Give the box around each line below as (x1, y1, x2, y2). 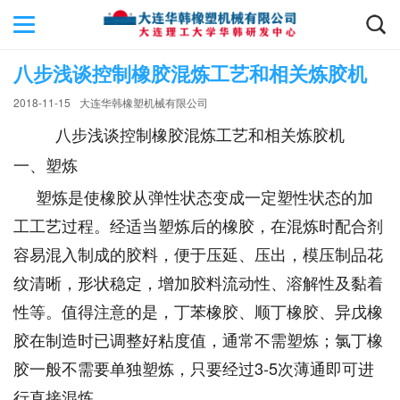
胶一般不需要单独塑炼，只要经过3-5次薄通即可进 (13, 356, 374, 379)
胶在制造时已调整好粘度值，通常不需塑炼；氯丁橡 (13, 328, 383, 351)
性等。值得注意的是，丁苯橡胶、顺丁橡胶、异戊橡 (13, 299, 383, 322)
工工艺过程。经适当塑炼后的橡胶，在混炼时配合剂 (13, 213, 383, 237)
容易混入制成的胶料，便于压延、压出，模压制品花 (13, 242, 383, 265)
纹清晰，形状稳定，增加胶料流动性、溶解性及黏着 (13, 271, 383, 294)
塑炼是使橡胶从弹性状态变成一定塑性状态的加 (13, 185, 373, 208)
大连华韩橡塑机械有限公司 (79, 95, 208, 110)
